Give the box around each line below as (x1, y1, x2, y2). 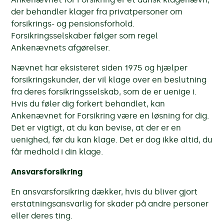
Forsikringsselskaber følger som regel (11, 30, 158, 40)
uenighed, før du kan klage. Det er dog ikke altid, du (11, 134, 213, 144)
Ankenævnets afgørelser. (11, 42, 110, 52)
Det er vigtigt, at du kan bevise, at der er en (11, 122, 181, 132)
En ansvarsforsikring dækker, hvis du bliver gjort (11, 186, 198, 196)
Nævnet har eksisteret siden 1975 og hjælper (11, 62, 188, 72)
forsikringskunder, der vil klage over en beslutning (11, 74, 207, 84)
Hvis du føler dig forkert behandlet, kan (11, 98, 165, 108)
